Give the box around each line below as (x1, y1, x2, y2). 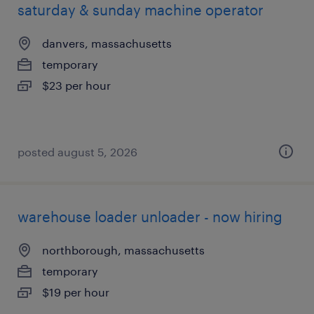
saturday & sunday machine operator (18, 1, 264, 18)
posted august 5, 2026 (18, 145, 137, 158)
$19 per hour (42, 285, 109, 299)
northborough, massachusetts (42, 243, 205, 257)
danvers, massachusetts (42, 36, 172, 50)
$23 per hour (42, 78, 111, 92)
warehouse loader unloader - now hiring (18, 208, 282, 225)
